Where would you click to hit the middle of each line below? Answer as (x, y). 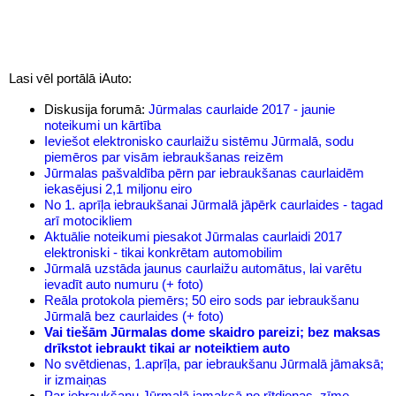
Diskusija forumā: (96, 110)
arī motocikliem (88, 221)
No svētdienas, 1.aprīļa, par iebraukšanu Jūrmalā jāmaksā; (214, 364)
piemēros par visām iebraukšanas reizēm (164, 157)
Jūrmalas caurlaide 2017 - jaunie (242, 110)
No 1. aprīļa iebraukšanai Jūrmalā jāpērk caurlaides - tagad (213, 205)
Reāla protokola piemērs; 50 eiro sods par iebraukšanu (202, 301)
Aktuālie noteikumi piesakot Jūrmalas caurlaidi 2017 (193, 237)
